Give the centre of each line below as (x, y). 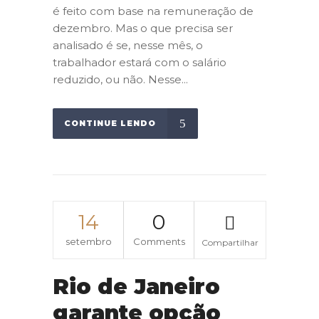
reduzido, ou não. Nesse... (120, 79)
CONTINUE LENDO (110, 123)
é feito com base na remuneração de (153, 11)
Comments (159, 241)
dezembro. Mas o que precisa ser (143, 28)
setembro (88, 241)
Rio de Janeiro (136, 286)
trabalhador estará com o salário (140, 62)
